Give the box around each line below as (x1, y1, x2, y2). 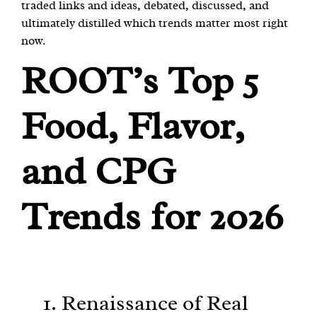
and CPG (21, 154, 175, 192)
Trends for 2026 (21, 199, 283, 238)
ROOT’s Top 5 (21, 63, 259, 102)
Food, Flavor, (21, 108, 245, 147)
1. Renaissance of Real (43, 293, 249, 315)
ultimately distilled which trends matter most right (21, 16, 288, 29)
